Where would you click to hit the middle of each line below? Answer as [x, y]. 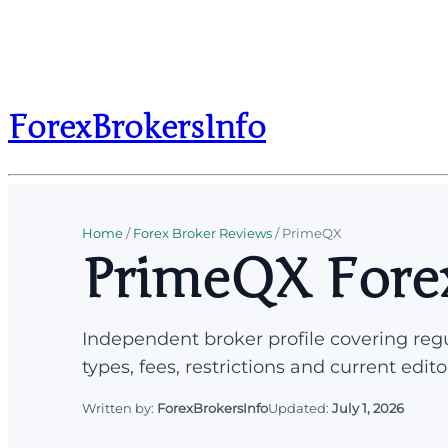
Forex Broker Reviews [202, 232]
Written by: [119, 407]
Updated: [300, 407]
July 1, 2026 [368, 407]
